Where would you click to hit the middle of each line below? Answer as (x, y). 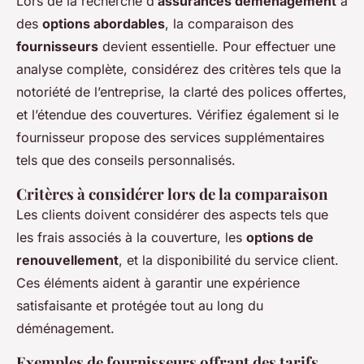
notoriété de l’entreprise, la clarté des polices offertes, (182, 92)
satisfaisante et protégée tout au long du (140, 306)
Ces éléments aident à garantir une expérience (158, 283)
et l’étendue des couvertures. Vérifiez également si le (178, 115)
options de (280, 238)
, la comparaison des (229, 24)
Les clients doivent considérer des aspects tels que (172, 215)
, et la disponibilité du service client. (229, 260)
